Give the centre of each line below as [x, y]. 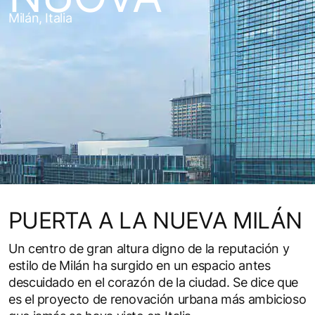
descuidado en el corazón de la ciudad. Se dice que [154, 282]
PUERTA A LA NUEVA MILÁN [155, 220]
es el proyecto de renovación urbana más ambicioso [157, 299]
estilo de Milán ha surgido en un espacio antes [140, 265]
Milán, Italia [40, 18]
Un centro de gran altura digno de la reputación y [149, 248]
